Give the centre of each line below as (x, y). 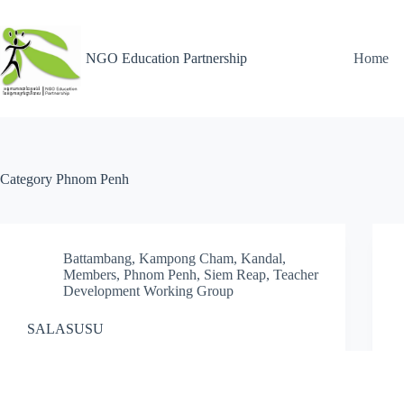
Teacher (296, 275)
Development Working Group (148, 291)
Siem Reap (235, 275)
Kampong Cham (186, 258)
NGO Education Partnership (166, 58)
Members (90, 275)
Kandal (262, 258)
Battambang (97, 258)
